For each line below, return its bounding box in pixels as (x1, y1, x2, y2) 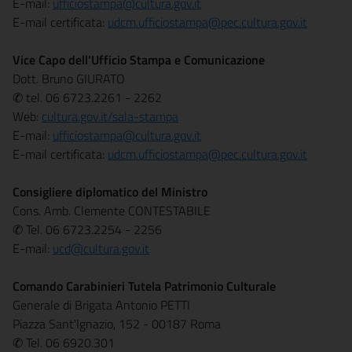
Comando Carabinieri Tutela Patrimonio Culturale (13, 277, 276, 295)
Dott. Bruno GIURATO (13, 69, 125, 88)
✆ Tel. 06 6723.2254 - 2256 (13, 220, 162, 239)
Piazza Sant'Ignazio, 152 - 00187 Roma (13, 314, 221, 333)
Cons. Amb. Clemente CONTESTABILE (13, 201, 211, 220)
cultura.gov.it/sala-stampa (42, 107, 178, 126)
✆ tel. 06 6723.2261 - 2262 (13, 88, 162, 107)
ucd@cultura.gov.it (53, 239, 149, 258)
